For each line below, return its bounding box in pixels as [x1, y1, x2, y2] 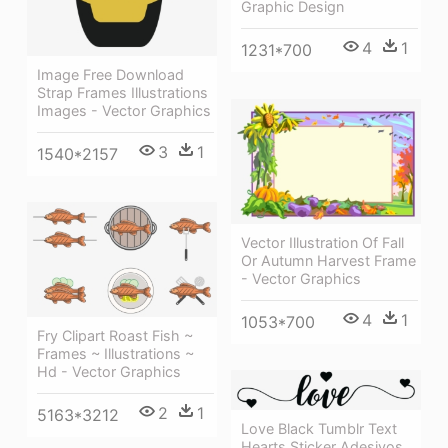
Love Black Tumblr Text [241, 419, 397, 437]
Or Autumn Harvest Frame [241, 252, 416, 270]
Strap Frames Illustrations [37, 83, 208, 101]
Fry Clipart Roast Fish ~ [37, 327, 193, 345]
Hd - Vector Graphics [37, 363, 181, 381]
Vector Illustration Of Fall [241, 234, 404, 252]
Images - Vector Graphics [37, 101, 211, 119]
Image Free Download [37, 65, 184, 83]
